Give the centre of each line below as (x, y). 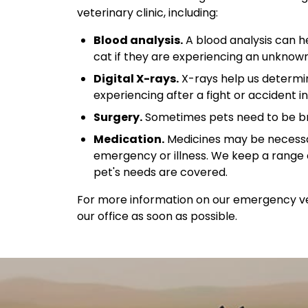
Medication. (129, 139)
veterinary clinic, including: (147, 12)
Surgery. (118, 117)
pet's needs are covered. (161, 172)
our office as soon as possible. (157, 216)
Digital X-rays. (136, 78)
